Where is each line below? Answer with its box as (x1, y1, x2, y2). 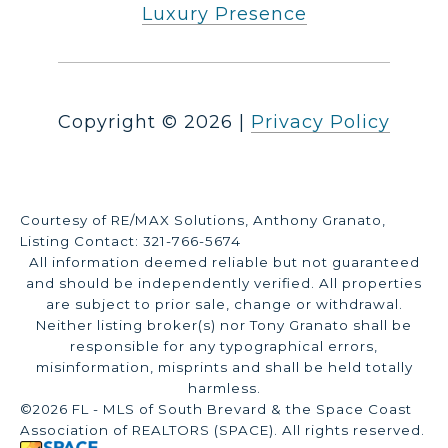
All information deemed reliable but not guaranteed (28, 254, 420, 271)
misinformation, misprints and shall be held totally (35, 359, 413, 376)
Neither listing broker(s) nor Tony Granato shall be (36, 317, 412, 334)
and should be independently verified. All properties (26, 275, 422, 292)
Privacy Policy (251, 111, 390, 134)
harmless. (187, 380, 261, 397)
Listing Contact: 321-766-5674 (20, 233, 245, 250)
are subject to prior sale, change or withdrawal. (45, 296, 403, 313)
